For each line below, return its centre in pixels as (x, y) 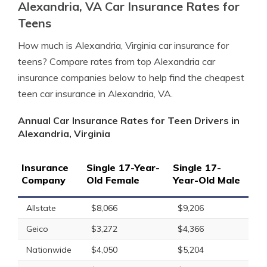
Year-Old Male (207, 180)
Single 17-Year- (123, 167)
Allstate (41, 208)
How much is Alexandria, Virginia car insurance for (123, 45)
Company (44, 180)
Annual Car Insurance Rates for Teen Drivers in (129, 120)
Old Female (113, 180)
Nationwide (49, 250)
